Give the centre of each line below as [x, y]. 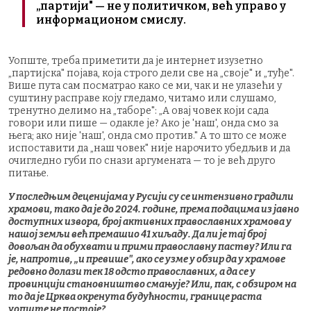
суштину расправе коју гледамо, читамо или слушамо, [142, 98]
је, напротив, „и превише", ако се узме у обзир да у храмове [147, 259]
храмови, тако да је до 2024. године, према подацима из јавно [154, 209]
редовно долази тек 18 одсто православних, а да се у [132, 271]
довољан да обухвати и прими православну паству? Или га [150, 246]
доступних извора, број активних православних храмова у [150, 221]
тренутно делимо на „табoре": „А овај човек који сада [138, 110]
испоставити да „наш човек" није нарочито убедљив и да [149, 148]
